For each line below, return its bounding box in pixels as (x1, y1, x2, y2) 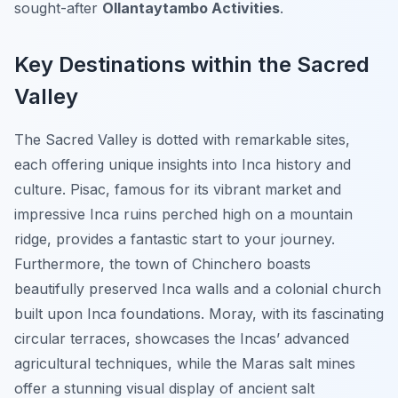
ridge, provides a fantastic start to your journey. (14, 230, 335, 249)
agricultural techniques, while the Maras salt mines (14, 354, 355, 373)
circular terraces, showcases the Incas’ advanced (14, 330, 349, 348)
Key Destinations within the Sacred (14, 52, 370, 78)
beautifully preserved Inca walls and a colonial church (14, 280, 381, 298)
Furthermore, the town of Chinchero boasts (14, 255, 311, 274)
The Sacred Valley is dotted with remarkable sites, (14, 131, 350, 149)
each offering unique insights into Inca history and (14, 155, 351, 174)
